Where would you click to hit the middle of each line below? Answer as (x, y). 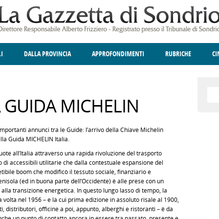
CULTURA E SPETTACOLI (151, 76)
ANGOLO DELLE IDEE (127, 76)
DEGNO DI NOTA (58, 76)
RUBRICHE (178, 54)
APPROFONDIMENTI (118, 54)
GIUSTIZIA (35, 76)
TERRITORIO (85, 76)
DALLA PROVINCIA (47, 54)
